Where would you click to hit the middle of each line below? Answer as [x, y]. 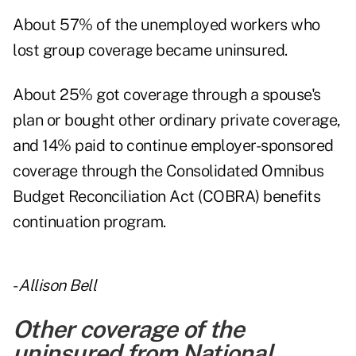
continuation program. [89, 222]
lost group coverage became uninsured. [150, 50]
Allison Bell [57, 286]
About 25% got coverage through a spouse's [167, 95]
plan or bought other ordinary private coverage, [177, 120]
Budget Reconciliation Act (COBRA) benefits [166, 197]
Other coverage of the [129, 329]
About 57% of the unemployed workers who [166, 25]
